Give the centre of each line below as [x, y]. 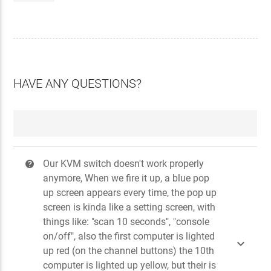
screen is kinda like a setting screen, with [129, 207]
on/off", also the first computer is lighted [129, 236]
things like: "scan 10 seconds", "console [126, 221]
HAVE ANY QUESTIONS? [78, 83]
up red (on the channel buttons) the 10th [129, 250]
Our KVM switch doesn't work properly [124, 163]
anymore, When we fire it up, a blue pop [126, 178]
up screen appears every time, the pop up [130, 192]
